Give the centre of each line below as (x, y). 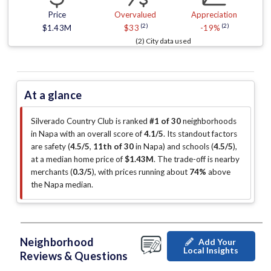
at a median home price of (78, 159)
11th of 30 (113, 147)
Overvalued (135, 15)
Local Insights (211, 250)
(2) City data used (163, 41)
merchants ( (52, 172)
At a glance (53, 95)
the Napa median (61, 185)
